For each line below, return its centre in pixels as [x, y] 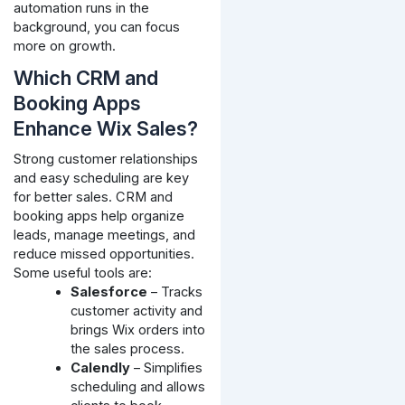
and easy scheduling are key [101, 178]
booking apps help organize [99, 216]
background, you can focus [96, 27]
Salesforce [109, 292]
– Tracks [175, 292]
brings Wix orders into [138, 330]
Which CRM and [85, 77]
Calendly [101, 367]
